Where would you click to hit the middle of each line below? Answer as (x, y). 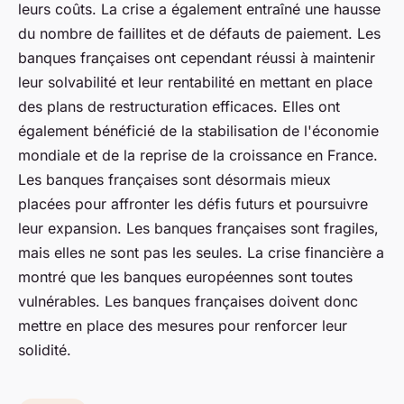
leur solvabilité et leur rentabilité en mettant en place (195, 83)
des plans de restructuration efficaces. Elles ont (179, 107)
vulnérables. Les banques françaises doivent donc (188, 302)
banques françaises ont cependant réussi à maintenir (197, 58)
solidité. (45, 350)
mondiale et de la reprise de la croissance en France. (198, 156)
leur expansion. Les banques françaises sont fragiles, (198, 229)
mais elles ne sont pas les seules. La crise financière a (201, 253)
